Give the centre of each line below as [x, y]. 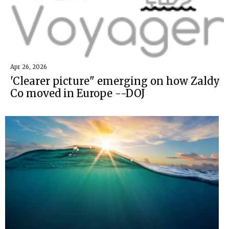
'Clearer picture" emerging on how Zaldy [115, 81]
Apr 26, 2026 [29, 67]
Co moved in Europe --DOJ [78, 93]
